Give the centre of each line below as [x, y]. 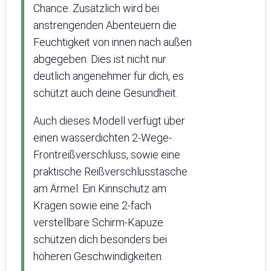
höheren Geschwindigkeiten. [98, 256]
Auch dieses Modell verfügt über [109, 121]
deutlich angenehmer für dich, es [109, 76]
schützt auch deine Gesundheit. [106, 93]
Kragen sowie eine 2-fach [92, 206]
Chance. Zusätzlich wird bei [96, 8]
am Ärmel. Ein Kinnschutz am [100, 189]
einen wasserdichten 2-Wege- [103, 138]
